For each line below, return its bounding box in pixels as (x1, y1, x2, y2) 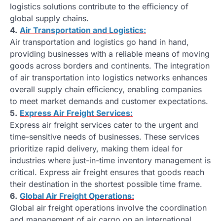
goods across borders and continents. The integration (10, 60, 210, 71)
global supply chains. (10, 13, 89, 23)
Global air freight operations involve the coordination (10, 202, 207, 213)
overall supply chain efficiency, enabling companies (10, 84, 202, 94)
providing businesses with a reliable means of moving (10, 48, 210, 59)
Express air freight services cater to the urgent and (10, 119, 198, 130)
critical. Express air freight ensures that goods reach (10, 167, 204, 177)
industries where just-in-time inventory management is (10, 155, 211, 165)
